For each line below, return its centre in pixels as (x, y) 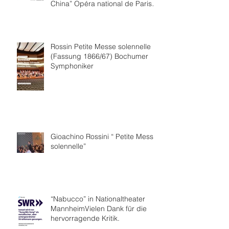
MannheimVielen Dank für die (99, 208)
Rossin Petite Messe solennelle (101, 46)
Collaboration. (73, 13)
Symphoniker (72, 66)
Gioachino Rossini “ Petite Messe (104, 136)
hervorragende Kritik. (85, 218)
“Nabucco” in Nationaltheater (98, 199)
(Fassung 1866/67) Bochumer (83, 56)
